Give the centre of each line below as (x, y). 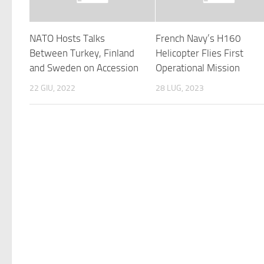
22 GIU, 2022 (52, 88)
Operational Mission (198, 67)
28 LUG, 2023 (180, 88)
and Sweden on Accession (84, 67)
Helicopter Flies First (200, 53)
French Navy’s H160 (199, 38)
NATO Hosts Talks (67, 38)
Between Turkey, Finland (82, 53)
